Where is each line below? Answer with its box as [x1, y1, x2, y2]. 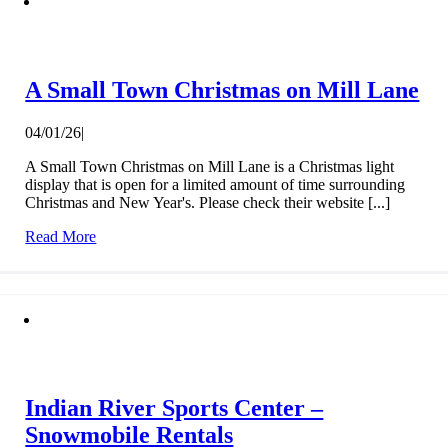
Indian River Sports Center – [25, 394, 324, 421]
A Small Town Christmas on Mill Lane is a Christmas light [25, 157, 395, 175]
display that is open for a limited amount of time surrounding [25, 175, 406, 193]
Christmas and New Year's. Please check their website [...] [25, 193, 391, 211]
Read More [25, 227, 97, 245]
